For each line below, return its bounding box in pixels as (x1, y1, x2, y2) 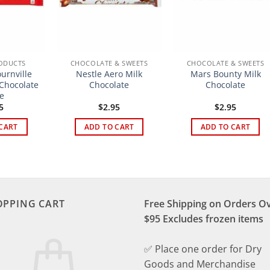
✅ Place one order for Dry (144, 242, 262, 256)
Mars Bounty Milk (190, 67, 261, 80)
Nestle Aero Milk (76, 67, 143, 80)
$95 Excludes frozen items (144, 212, 263, 226)
